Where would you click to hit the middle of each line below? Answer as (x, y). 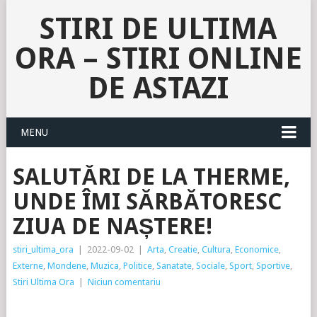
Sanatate (174, 266)
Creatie (183, 249)
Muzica (104, 266)
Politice (137, 266)
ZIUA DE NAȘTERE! (112, 226)
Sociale (210, 266)
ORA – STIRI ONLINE (158, 58)
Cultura (216, 249)
